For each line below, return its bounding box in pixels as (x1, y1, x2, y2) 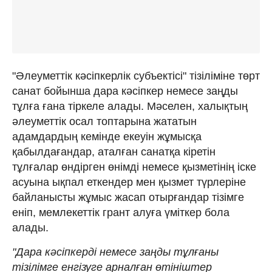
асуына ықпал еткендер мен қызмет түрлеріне (12, 175, 246, 188)
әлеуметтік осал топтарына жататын (12, 115, 197, 127)
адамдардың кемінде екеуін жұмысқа (12, 130, 202, 143)
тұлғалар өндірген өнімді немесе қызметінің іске (12, 160, 256, 173)
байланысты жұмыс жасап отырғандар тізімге (12, 191, 244, 203)
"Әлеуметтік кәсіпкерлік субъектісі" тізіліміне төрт (12, 69, 260, 82)
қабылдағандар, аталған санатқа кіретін (12, 145, 216, 158)
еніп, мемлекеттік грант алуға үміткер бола (12, 206, 229, 219)
